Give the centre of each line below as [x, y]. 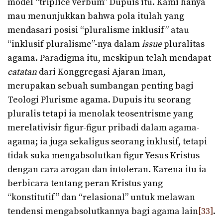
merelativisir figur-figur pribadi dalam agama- [104, 128]
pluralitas [184, 44]
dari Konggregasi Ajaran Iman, [101, 72]
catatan [22, 72]
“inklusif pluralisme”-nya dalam [75, 44]
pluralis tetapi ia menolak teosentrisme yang [100, 114]
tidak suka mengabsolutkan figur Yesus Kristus [104, 156]
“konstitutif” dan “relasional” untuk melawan [101, 198]
